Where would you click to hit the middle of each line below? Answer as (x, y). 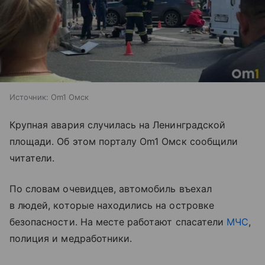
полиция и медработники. (71, 239)
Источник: (29, 97)
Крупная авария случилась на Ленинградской (117, 125)
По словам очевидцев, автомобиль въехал (111, 189)
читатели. (32, 158)
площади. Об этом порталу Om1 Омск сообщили (124, 142)
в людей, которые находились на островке (112, 206)
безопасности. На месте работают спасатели (118, 222)
